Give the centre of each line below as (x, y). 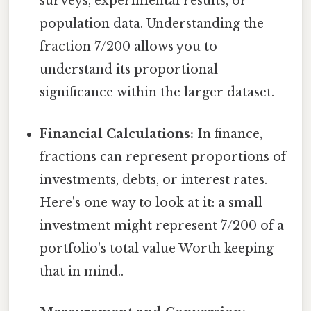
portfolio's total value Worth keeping (157, 248)
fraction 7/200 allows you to (129, 47)
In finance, (228, 134)
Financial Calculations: (117, 134)
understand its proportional (129, 70)
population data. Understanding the (152, 24)
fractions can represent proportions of (163, 157)
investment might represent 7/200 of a (162, 225)
